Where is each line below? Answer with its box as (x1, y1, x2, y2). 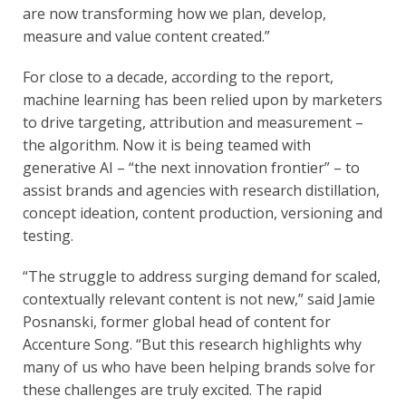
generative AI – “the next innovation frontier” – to (23, 157, 360, 178)
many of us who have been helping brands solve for (23, 356, 375, 377)
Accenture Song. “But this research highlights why (23, 333, 362, 354)
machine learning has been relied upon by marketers (23, 89, 382, 110)
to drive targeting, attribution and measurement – (23, 111, 363, 132)
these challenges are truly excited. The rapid (23, 379, 322, 400)
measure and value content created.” (23, 25, 270, 46)
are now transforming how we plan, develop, (23, 3, 326, 24)
